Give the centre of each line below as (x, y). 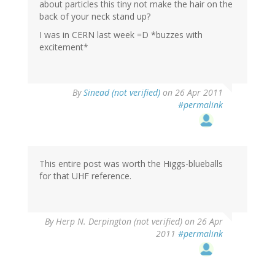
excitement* (64, 47)
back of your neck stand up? (95, 16)
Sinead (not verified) (122, 92)
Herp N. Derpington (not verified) (119, 221)
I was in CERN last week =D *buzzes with (121, 34)
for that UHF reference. (85, 176)
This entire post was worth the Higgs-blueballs (131, 163)
